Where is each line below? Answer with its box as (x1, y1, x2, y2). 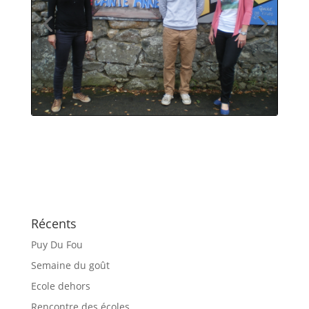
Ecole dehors (30, 279, 90, 292)
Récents (30, 215, 77, 232)
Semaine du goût (30, 258, 110, 272)
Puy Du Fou (30, 237, 83, 251)
